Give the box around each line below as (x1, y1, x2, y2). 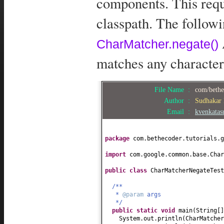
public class (105, 166, 150, 174)
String (196, 206, 217, 214)
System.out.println (119, 214, 182, 222)
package (105, 134, 133, 142)
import (105, 150, 129, 158)
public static (112, 206, 161, 214)
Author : (164, 96, 194, 104)
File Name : (154, 85, 194, 93)
